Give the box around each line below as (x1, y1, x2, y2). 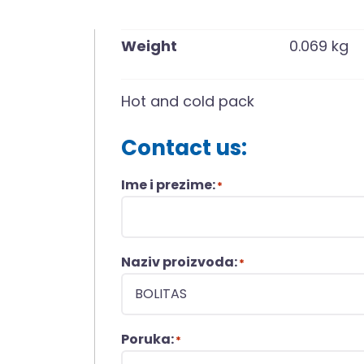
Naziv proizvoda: (121, 252, 238, 271)
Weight (121, 35, 178, 56)
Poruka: (121, 329, 175, 349)
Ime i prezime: (121, 175, 216, 194)
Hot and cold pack (121, 90, 255, 111)
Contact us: (121, 132, 248, 162)
